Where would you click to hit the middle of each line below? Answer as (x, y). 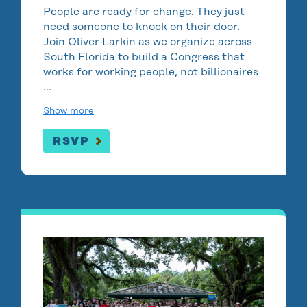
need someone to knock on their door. (141, 27)
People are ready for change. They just (144, 12)
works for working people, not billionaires (150, 72)
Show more (68, 111)
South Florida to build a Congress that (144, 57)
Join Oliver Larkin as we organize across (147, 42)
